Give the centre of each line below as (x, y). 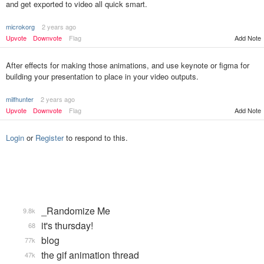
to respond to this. (96, 138)
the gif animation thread (90, 255)
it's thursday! (67, 225)
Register (49, 138)
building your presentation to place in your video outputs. (102, 76)
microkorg (20, 27)
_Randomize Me (76, 211)
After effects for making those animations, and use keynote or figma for (128, 65)
